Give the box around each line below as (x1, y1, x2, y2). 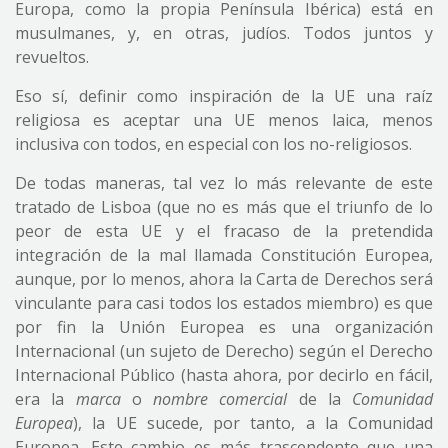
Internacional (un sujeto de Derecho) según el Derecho (15, 340, 433, 362)
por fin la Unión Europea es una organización (15, 316, 433, 338)
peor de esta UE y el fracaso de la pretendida (15, 220, 433, 242)
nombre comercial (153, 388, 288, 410)
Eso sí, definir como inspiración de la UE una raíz (15, 85, 433, 107)
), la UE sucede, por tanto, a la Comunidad (73, 412, 433, 434)
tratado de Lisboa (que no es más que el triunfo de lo (15, 196, 433, 218)
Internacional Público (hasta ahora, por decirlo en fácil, (15, 364, 433, 386)
